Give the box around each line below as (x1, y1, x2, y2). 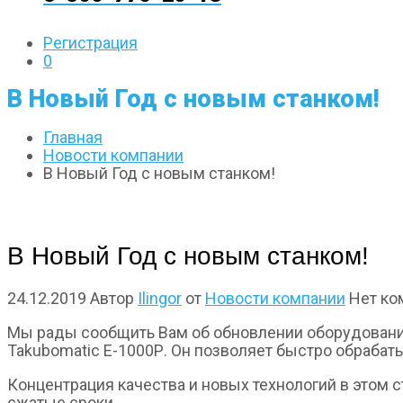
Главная (43, 127, 103, 147)
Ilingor (138, 288, 182, 308)
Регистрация (43, 32, 138, 52)
